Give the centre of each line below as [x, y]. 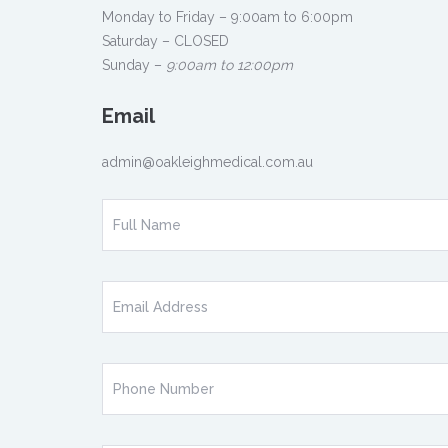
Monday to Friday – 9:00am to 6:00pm [227, 17]
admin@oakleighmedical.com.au [207, 162]
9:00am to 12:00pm [229, 65]
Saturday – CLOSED [165, 41]
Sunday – [134, 65]
